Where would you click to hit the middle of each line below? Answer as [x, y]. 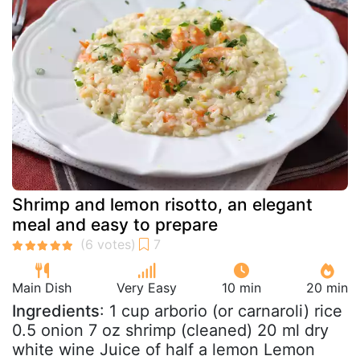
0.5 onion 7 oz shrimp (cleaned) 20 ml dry [170, 330]
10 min [241, 288]
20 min [327, 288]
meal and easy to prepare [115, 225]
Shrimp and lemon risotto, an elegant [162, 205]
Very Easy [147, 288]
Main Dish [42, 288]
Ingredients [56, 311]
